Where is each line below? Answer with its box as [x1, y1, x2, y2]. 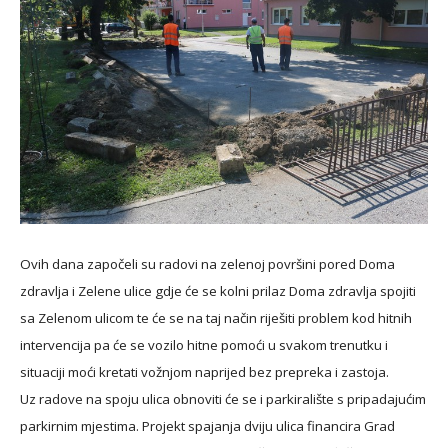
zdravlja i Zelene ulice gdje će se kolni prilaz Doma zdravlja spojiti [20, 282, 416, 301]
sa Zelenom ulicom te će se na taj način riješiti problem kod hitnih [20, 309, 412, 328]
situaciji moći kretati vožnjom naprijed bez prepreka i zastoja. [20, 363, 389, 382]
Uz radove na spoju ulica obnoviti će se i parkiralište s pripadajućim [20, 390, 426, 409]
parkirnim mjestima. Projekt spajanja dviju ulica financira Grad [20, 417, 395, 436]
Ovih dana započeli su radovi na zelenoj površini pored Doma [20, 255, 395, 274]
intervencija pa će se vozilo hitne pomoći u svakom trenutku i [20, 336, 388, 355]
